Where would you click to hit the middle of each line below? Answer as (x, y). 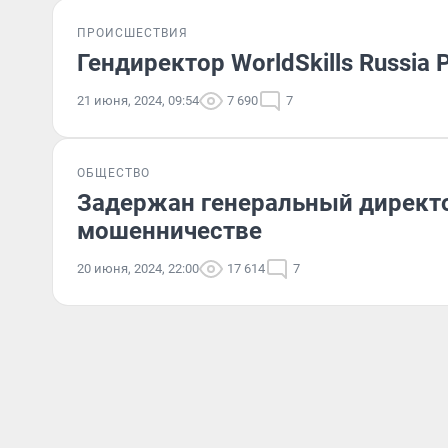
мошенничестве (169, 231)
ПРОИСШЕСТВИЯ (132, 33)
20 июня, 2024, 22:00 (138, 268)
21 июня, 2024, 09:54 (138, 100)
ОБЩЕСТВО (113, 173)
